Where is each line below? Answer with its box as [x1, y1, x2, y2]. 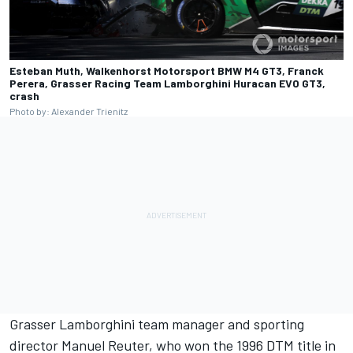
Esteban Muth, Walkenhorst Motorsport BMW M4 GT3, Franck [9, 64, 324, 78]
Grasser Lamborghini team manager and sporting [9, 315, 304, 333]
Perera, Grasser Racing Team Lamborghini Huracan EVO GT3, [9, 76, 325, 91]
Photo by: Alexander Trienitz [9, 106, 128, 117]
